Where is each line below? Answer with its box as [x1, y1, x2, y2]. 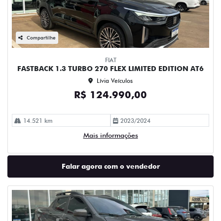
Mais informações [83, 131, 138, 139]
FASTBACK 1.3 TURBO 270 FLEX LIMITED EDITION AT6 [17, 65, 204, 73]
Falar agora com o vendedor [61, 162, 160, 170]
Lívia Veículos [97, 77, 133, 84]
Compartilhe [27, 35, 56, 40]
